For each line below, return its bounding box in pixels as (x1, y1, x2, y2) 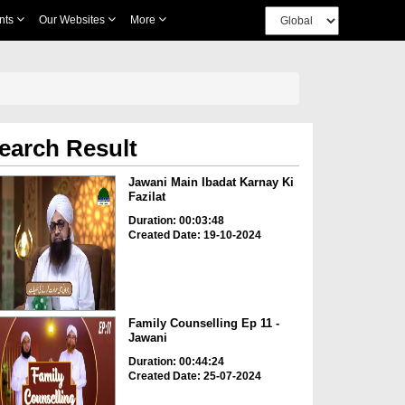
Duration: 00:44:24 (127, 355, 224, 369)
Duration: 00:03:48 (127, 214, 224, 227)
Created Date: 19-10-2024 (127, 229, 261, 241)
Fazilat (127, 190, 165, 203)
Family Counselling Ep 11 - (127, 316, 279, 331)
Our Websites (38, 14, 108, 26)
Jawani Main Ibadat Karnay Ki (127, 175, 294, 189)
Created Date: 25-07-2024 (127, 370, 261, 383)
